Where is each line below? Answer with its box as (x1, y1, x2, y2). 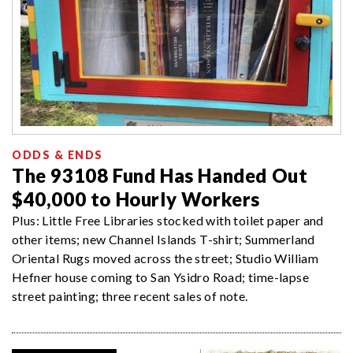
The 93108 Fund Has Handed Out (12, 164, 308, 188)
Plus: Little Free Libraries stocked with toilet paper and (12, 213, 324, 229)
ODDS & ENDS (12, 148, 103, 162)
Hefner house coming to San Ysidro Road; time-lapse (12, 269, 309, 285)
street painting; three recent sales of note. (12, 288, 248, 304)
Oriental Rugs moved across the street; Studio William (12, 251, 319, 266)
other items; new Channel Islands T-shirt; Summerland (12, 232, 315, 247)
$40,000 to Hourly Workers (12, 188, 261, 211)
